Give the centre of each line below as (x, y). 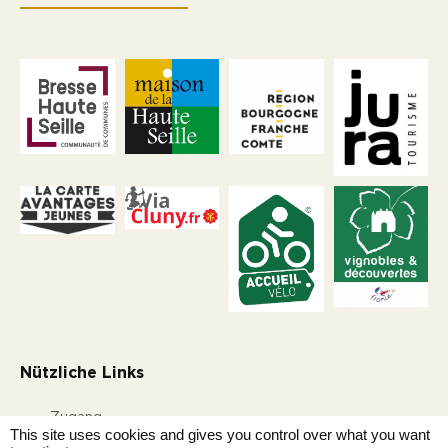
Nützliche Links (82, 372)
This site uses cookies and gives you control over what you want (220, 434)
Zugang (76, 418)
